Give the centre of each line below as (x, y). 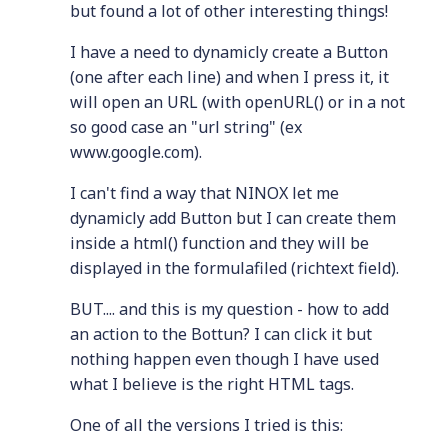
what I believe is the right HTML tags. (212, 384)
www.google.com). (136, 152)
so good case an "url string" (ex (186, 127)
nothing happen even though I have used (224, 359)
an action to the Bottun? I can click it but (221, 334)
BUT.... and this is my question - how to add (229, 309)
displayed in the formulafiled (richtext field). (234, 268)
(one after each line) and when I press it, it (229, 77)
